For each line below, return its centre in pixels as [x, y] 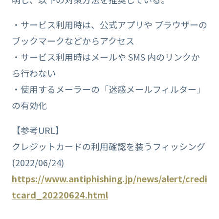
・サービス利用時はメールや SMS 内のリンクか [106, 56]
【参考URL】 [38, 130]
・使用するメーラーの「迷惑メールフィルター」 [108, 89]
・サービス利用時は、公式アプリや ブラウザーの [109, 24]
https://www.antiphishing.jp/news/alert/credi [109, 178]
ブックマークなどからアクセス [73, 40]
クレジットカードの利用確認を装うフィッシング [108, 146]
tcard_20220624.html [60, 194]
